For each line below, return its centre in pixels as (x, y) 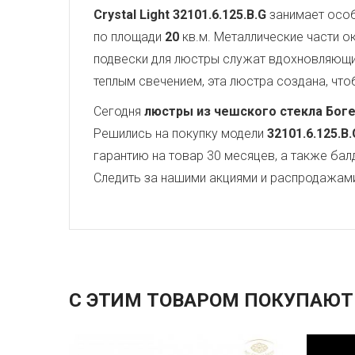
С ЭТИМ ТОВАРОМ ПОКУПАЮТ (211, 300)
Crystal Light (132, 15)
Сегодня (119, 111)
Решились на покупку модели (180, 134)
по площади (129, 37)
